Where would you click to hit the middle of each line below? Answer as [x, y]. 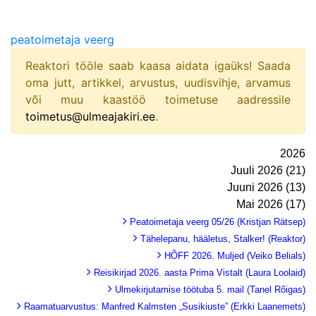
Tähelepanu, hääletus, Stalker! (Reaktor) [223, 238]
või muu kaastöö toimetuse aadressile [158, 99]
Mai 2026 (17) [271, 204]
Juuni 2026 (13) [266, 187]
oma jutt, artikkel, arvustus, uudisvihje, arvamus [158, 82]
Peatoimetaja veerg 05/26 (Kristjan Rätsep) [218, 221]
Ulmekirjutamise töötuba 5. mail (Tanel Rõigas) [210, 289]
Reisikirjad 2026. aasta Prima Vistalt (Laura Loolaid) [200, 272]
